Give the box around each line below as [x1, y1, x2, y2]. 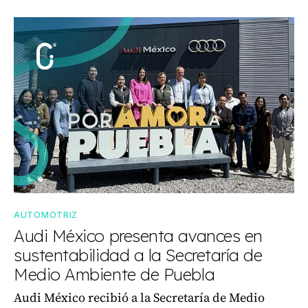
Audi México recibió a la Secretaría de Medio [14, 289, 265, 306]
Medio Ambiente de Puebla [14, 264, 215, 285]
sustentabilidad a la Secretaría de [14, 245, 263, 265]
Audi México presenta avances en [14, 225, 263, 246]
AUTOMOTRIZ [14, 210, 78, 220]
